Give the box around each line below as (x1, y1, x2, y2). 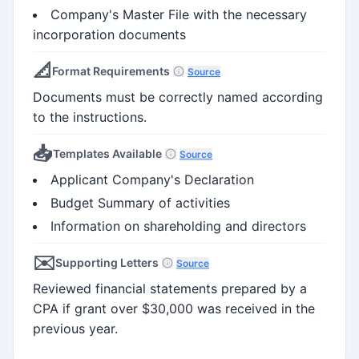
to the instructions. (33, 108, 147, 125)
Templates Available (53, 146, 162, 160)
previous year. (33, 320, 118, 337)
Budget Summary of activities (50, 194, 230, 211)
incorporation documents (33, 26, 186, 42)
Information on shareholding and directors (50, 217, 306, 234)
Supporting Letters (55, 255, 159, 269)
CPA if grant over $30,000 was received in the (33, 300, 315, 317)
